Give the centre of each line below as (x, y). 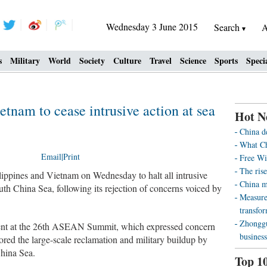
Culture (127, 60)
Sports (226, 60)
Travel (161, 60)
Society (92, 60)
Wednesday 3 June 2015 (152, 27)
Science (193, 60)
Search (228, 27)
